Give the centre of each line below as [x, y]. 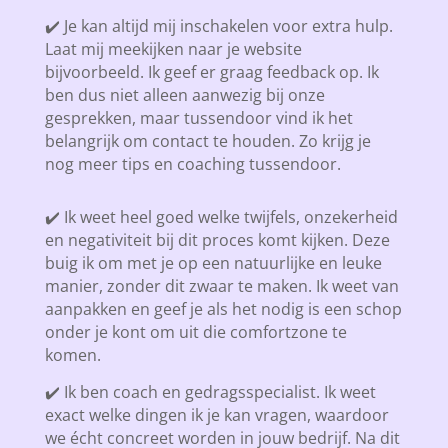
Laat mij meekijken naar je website [173, 48]
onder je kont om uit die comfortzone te [195, 331]
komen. [72, 354]
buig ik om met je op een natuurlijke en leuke [213, 262]
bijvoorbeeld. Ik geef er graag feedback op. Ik [211, 71]
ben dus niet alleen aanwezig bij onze [184, 94]
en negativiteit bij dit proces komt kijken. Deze [217, 239]
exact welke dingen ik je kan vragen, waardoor [216, 414]
